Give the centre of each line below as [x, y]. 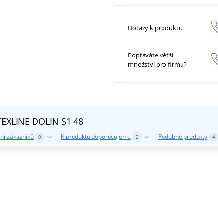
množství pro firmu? [157, 64]
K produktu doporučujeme [96, 136]
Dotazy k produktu [155, 27]
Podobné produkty [182, 136]
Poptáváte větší [151, 55]
